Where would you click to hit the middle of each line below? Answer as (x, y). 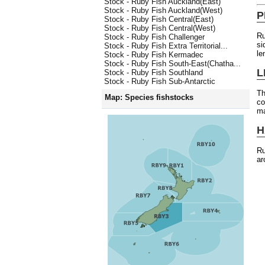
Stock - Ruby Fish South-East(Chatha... (172, 64)
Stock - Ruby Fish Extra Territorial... (166, 46)
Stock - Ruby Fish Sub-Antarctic (160, 82)
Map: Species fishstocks (149, 98)
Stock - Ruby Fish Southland (153, 73)
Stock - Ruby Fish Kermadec (154, 55)
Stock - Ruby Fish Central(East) (159, 20)
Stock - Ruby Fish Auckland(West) (163, 11)
